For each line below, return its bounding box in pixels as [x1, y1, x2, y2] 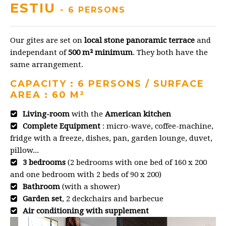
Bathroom [23, 182, 60, 191]
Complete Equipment [23, 121, 100, 131]
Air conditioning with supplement [23, 206, 149, 215]
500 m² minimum [68, 47, 133, 57]
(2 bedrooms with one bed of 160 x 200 [66, 157, 207, 167]
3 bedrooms [23, 157, 66, 167]
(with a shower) [60, 182, 120, 191]
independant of [10, 47, 68, 57]
